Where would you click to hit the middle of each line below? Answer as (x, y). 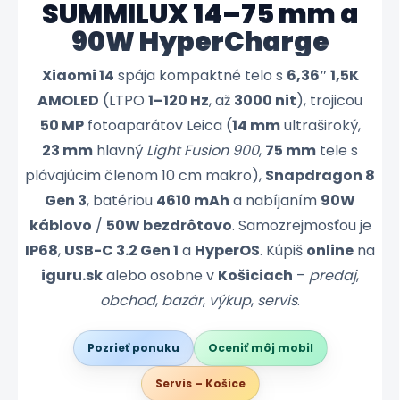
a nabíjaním (275, 201)
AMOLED (68, 101)
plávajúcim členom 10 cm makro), (145, 176)
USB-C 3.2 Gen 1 (121, 251)
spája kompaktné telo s (200, 76)
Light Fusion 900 (203, 151)
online (330, 251)
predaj (333, 276)
